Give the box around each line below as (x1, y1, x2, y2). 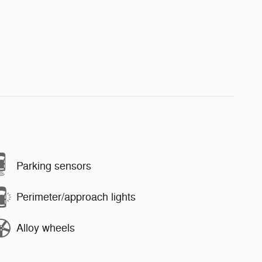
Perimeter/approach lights (16, 191, 136, 204)
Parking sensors (16, 160, 91, 173)
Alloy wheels (16, 222, 75, 235)
